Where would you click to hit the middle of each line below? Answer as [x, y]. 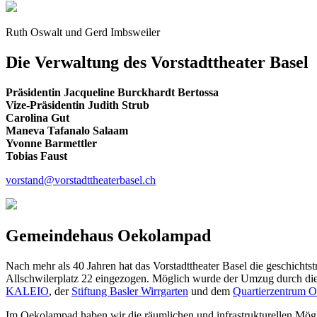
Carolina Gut [38, 118]
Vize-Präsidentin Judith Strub [77, 105]
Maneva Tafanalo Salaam [67, 131]
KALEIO [27, 291]
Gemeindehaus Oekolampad [108, 235]
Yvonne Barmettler [51, 144]
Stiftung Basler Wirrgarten [130, 291]
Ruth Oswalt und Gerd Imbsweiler [83, 33]
